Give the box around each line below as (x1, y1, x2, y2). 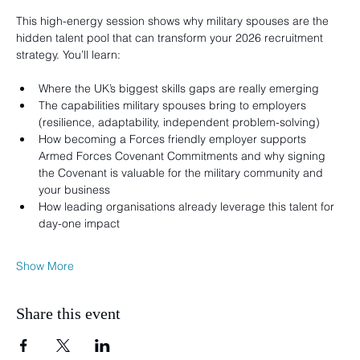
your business (39, 182, 110, 198)
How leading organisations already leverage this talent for (39, 199, 337, 215)
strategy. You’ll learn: (16, 47, 121, 63)
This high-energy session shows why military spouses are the (16, 14, 332, 29)
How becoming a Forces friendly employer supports (39, 132, 309, 147)
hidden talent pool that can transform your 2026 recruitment (16, 31, 326, 46)
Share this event (16, 305, 121, 323)
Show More (16, 259, 74, 274)
